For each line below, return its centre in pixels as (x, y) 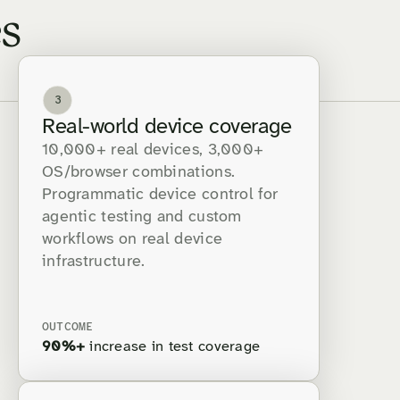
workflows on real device (133, 240)
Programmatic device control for (160, 196)
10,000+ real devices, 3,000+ (153, 151)
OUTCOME (68, 328)
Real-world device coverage (167, 128)
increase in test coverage (173, 347)
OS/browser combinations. (139, 173)
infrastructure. (94, 262)
